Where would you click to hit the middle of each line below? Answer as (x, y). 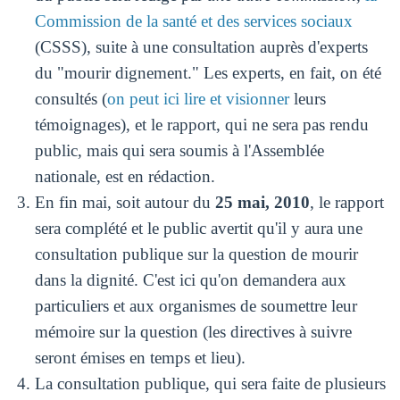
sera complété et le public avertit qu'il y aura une (198, 228)
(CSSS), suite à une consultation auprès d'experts (201, 46)
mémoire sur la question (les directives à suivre (193, 331)
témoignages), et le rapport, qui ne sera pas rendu (201, 124)
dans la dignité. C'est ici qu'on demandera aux (190, 279)
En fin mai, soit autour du (125, 202)
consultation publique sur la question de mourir (196, 254)
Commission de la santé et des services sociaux (193, 21)
